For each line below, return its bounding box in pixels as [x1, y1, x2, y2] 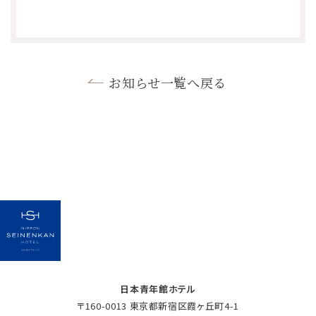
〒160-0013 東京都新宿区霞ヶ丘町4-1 [77, 299, 239, 313]
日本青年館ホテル [120, 282, 196, 296]
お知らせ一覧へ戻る [109, 73, 226, 92]
